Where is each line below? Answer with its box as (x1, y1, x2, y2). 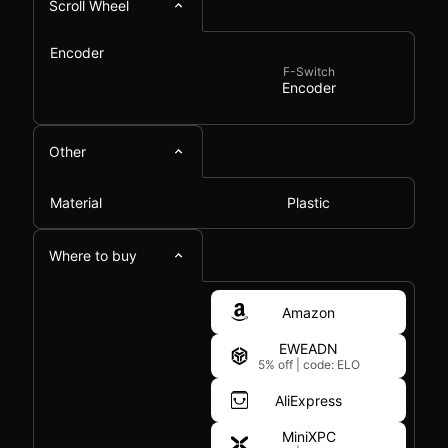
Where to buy (49, 247, 137, 264)
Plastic (287, 194, 330, 211)
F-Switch (282, 64, 335, 79)
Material (50, 194, 102, 211)
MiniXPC (281, 428, 336, 445)
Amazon (282, 303, 335, 321)
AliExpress (275, 391, 342, 409)
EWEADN (279, 340, 338, 357)
